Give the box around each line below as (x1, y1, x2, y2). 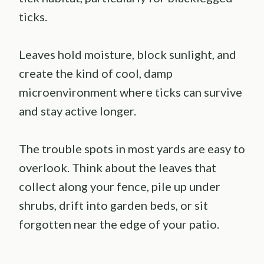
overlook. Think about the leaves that (19, 160, 216, 175)
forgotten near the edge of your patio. (19, 217, 219, 232)
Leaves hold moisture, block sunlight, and (19, 47, 236, 62)
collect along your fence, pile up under (19, 179, 220, 194)
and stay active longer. (19, 104, 136, 118)
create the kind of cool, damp (19, 66, 173, 81)
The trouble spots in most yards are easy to (19, 141, 245, 156)
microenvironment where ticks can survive (19, 85, 242, 100)
